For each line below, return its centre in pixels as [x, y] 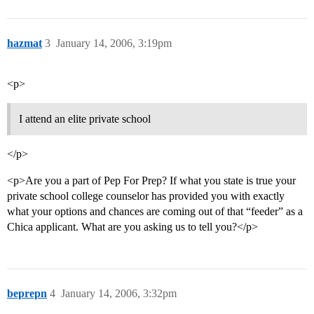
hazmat [25, 43]
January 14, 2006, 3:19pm [114, 43]
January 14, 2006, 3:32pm [119, 294]
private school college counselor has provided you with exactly [146, 196]
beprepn [27, 294]
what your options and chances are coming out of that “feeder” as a [155, 212]
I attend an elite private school [85, 119]
